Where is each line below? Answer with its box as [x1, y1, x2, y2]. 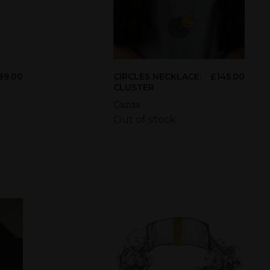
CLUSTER [113, 82, 155, 93]
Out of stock [113, 113, 177, 126]
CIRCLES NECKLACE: [113, 71, 202, 83]
